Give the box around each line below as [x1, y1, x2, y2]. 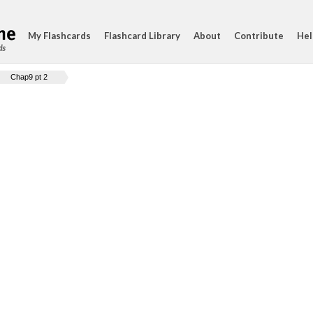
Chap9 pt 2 [10, 73, 48, 81]
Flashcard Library [104, 30, 180, 41]
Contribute [234, 30, 284, 41]
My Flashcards [28, 30, 91, 41]
